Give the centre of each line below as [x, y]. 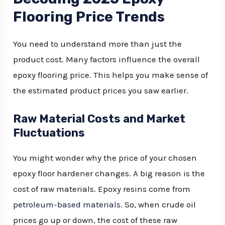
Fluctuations [49, 133]
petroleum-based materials [67, 205]
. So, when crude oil [158, 205]
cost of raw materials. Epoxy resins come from [102, 189]
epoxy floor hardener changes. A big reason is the [109, 174]
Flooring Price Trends [89, 17]
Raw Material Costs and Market [99, 119]
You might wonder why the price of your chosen [105, 158]
